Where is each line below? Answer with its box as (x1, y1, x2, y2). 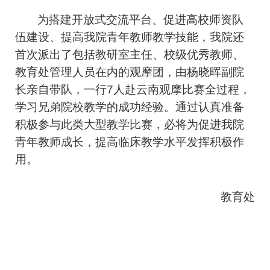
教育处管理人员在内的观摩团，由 (15, 66, 187, 79)
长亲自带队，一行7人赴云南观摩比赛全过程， (15, 83, 251, 96)
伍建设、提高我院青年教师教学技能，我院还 (15, 31, 244, 44)
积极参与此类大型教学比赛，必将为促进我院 (15, 118, 244, 131)
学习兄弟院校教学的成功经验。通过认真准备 (15, 101, 244, 114)
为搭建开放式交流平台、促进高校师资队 (37, 13, 244, 27)
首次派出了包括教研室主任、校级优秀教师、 (15, 48, 244, 61)
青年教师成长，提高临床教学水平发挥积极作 (15, 136, 244, 149)
